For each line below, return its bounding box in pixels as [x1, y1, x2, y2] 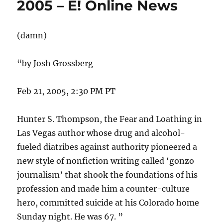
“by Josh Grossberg [17, 58, 94, 69]
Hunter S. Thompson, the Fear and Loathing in [17, 114, 203, 124]
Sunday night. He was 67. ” [17, 212, 123, 222]
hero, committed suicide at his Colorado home [17, 198, 200, 208]
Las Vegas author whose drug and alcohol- [17, 128, 186, 138]
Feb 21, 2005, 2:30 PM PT [17, 86, 116, 97]
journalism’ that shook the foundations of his [17, 170, 198, 180]
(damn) [17, 30, 47, 41]
